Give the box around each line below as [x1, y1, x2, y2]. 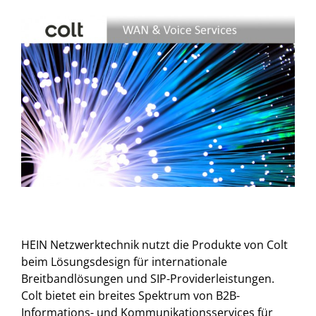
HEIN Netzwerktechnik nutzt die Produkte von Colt [21, 237, 288, 253]
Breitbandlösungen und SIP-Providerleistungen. [21, 271, 274, 286]
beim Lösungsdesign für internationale [21, 254, 227, 269]
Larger [20, 32, 55, 48]
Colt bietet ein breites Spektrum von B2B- [21, 288, 240, 303]
